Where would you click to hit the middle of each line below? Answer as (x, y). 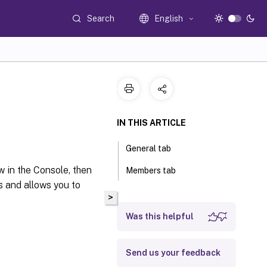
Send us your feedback (173, 253)
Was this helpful (160, 216)
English (169, 18)
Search (101, 18)
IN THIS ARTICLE (151, 123)
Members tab (151, 170)
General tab (149, 148)
